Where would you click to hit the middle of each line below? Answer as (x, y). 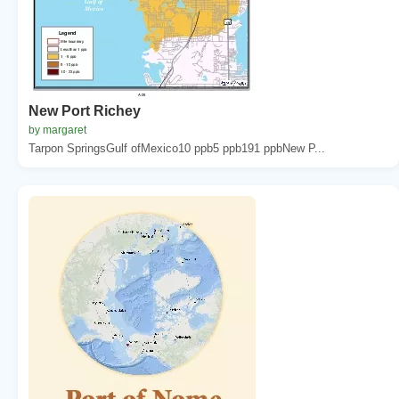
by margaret (57, 130)
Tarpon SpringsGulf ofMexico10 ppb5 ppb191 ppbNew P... (177, 148)
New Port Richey (85, 110)
